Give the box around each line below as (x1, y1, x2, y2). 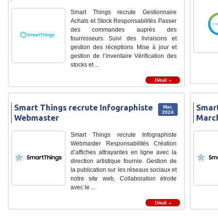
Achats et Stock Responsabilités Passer (71, 18, 177, 25)
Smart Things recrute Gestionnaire (71, 9, 177, 16)
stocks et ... (71, 61, 99, 69)
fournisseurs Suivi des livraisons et (71, 35, 177, 42)
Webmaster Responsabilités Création (71, 140, 177, 147)
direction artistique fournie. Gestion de (71, 158, 177, 165)
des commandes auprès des (71, 26, 177, 34)
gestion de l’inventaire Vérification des (71, 53, 177, 60)
